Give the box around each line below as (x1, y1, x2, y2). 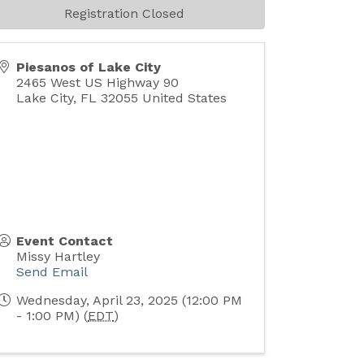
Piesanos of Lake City (16, 58, 162, 75)
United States (142, 89, 227, 106)
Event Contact (16, 232, 114, 249)
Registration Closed (63, 5, 184, 21)
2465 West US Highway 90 (16, 74, 180, 90)
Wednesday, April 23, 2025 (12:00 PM (16, 292, 243, 308)
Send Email (16, 263, 89, 279)
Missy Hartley (16, 248, 101, 264)
